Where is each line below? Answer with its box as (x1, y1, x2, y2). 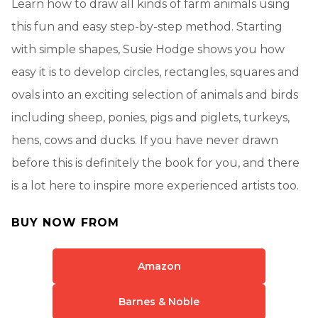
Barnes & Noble (119, 295, 199, 308)
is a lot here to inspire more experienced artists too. (11, 178, 299, 192)
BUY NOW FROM (11, 215, 119, 229)
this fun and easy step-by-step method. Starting (11, 19, 283, 33)
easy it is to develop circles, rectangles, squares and (11, 65, 300, 79)
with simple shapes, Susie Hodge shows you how (11, 42, 285, 56)
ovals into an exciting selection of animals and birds (11, 87, 298, 102)
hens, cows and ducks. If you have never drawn (11, 133, 278, 147)
